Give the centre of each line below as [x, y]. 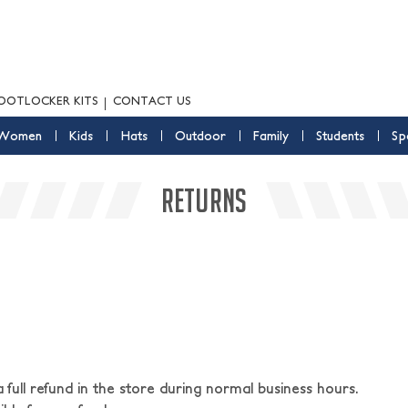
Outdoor [200, 136]
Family [270, 136]
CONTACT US [152, 101]
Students [340, 136]
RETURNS [204, 200]
